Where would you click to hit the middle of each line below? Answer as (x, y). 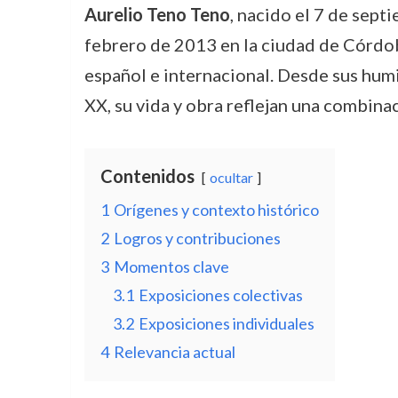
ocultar (231, 177)
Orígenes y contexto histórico (216, 210)
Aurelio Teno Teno (157, 14)
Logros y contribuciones (197, 238)
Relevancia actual (174, 352)
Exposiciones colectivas (220, 295)
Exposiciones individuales (226, 323)
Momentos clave (171, 267)
